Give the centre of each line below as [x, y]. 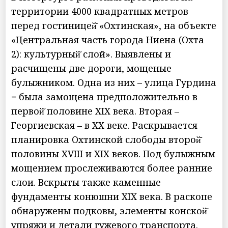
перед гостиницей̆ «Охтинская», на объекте [114, 25]
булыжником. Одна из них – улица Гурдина [114, 82]
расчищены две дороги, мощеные [92, 68]
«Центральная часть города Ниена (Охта [108, 39]
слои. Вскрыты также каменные [86, 182]
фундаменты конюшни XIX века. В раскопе [112, 196]
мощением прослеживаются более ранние [112, 168]
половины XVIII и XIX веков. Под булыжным [113, 153]
